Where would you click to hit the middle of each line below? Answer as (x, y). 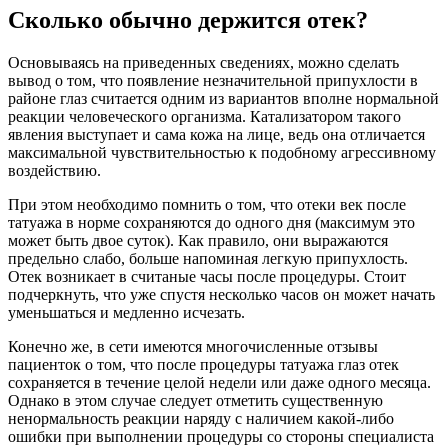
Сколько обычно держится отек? (188, 20)
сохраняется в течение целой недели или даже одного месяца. (219, 383)
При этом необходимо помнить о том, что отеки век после (207, 205)
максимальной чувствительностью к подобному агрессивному (222, 153)
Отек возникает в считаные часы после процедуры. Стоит (207, 277)
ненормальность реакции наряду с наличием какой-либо (201, 419)
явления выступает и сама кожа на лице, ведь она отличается (216, 135)
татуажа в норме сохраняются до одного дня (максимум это (211, 223)
